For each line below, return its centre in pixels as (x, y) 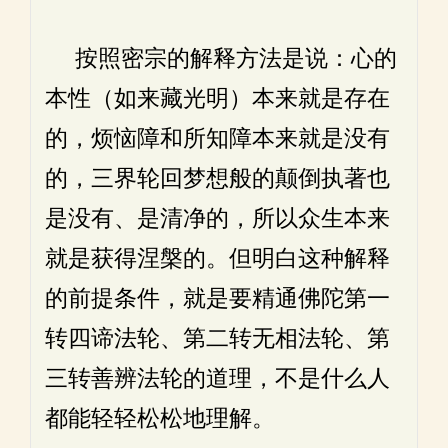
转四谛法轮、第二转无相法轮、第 (217, 338)
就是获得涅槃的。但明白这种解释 (217, 258)
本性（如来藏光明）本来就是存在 (217, 98)
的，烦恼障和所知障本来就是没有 (217, 138)
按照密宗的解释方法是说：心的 (221, 58)
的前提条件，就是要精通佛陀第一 (217, 298)
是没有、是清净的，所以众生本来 (217, 218)
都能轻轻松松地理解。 (160, 418)
